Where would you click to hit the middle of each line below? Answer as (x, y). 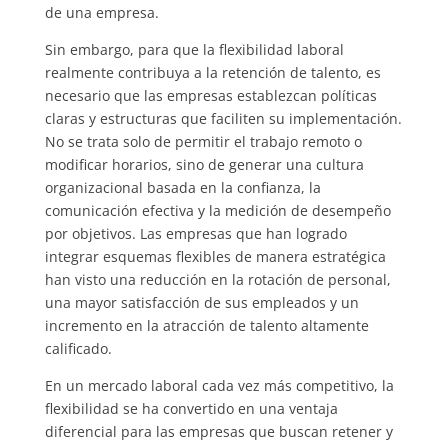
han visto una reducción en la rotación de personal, (217, 279)
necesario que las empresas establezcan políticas (210, 95)
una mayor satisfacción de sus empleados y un (201, 302)
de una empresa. (103, 12)
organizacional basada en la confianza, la (182, 187)
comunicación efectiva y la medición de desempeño (217, 210)
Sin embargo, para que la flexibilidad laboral (194, 49)
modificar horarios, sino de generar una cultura (204, 164)
